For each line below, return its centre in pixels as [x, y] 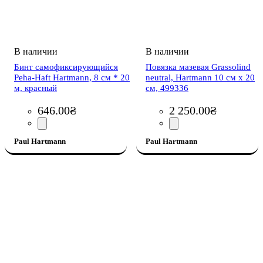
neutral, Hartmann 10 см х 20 [200, 78]
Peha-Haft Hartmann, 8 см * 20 [72, 78]
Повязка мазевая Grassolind [198, 67]
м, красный [36, 88]
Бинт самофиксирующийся [66, 67]
